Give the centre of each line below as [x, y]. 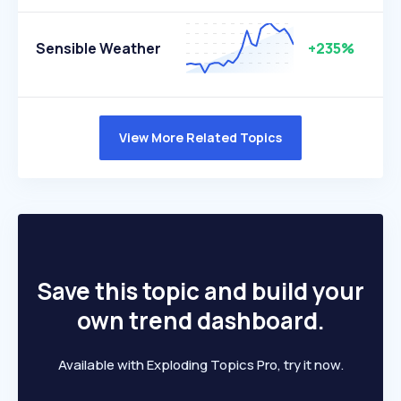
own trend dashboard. [200, 320]
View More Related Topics [200, 137]
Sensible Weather [98, 48]
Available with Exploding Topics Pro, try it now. [200, 365]
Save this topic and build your [200, 291]
